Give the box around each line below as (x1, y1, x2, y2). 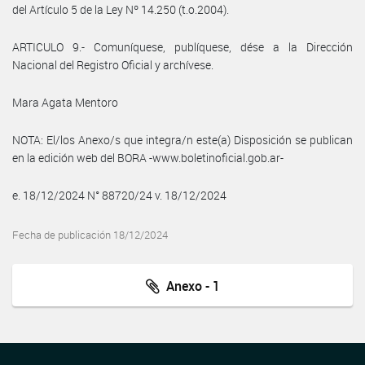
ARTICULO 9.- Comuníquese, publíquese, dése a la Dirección (12, 38, 353, 55)
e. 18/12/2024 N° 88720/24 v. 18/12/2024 (12, 187, 226, 203)
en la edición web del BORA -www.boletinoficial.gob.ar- (12, 149, 284, 165)
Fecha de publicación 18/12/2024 (12, 227, 168, 242)
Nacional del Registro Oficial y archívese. (12, 56, 213, 73)
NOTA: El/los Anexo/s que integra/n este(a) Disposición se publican (12, 131, 353, 147)
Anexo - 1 (159, 276, 220, 295)
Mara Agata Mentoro (12, 94, 118, 110)
